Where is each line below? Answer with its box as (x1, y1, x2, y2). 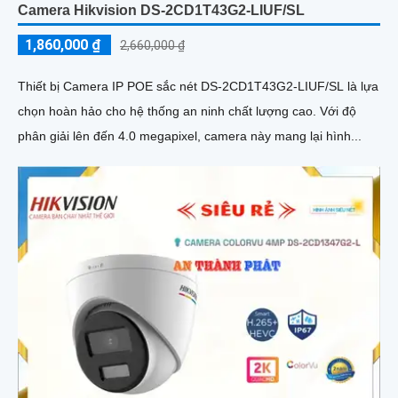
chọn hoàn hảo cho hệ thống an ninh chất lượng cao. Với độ (18, 104, 320, 119)
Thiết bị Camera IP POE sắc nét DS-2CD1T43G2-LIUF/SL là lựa (18, 79, 378, 94)
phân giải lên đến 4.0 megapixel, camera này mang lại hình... (18, 129, 362, 144)
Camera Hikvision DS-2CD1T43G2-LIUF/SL (18, 3, 305, 19)
